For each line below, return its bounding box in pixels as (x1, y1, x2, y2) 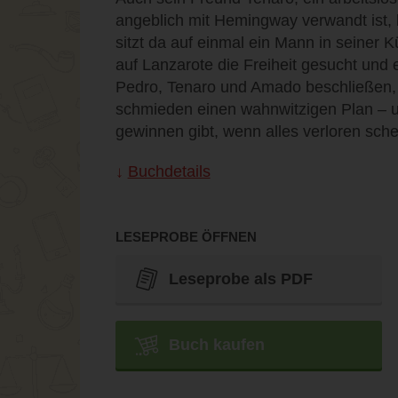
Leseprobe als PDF (168, 269, 313, 288)
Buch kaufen (168, 335, 265, 354)
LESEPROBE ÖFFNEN (115, 229, 257, 245)
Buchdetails (127, 163, 211, 181)
